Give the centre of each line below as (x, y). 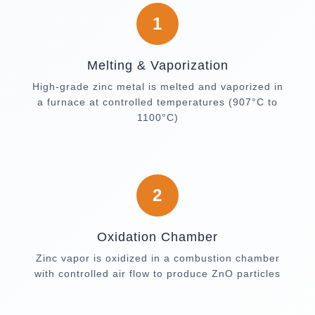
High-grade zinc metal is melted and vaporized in (157, 86)
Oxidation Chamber (157, 237)
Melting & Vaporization (157, 65)
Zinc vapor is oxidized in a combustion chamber (157, 258)
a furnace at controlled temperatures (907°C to (157, 102)
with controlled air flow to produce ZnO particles (157, 273)
